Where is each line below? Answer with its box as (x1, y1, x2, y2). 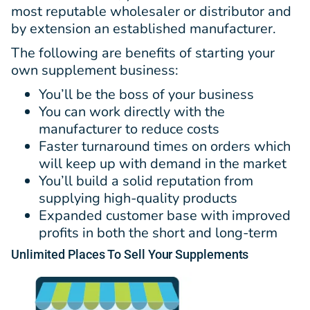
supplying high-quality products (39, 189, 237, 208)
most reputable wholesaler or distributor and (11, 2, 291, 21)
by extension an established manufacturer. (11, 19, 276, 39)
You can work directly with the (39, 102, 225, 122)
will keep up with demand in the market (39, 154, 286, 174)
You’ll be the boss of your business (39, 85, 254, 104)
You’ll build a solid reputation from (39, 172, 253, 191)
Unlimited (11, 247, 69, 262)
